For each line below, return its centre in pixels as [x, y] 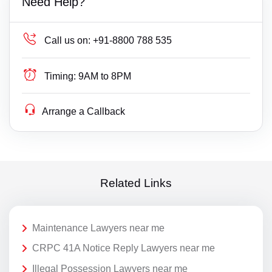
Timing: [60, 76]
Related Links [136, 183]
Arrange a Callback [84, 111]
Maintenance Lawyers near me [98, 228]
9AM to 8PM [105, 76]
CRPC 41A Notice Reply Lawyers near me [124, 248]
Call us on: [68, 40]
